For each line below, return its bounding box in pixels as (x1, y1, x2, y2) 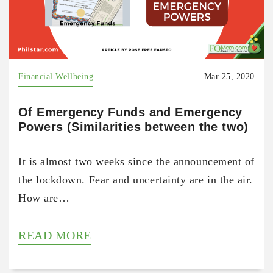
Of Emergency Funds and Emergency (18, 105, 243, 119)
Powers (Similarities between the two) (18, 119, 249, 133)
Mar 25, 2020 (204, 71, 255, 81)
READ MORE (18, 228, 91, 242)
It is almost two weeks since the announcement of (18, 155, 255, 168)
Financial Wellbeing (18, 71, 94, 81)
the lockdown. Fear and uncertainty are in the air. (18, 173, 253, 186)
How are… (18, 191, 70, 204)
